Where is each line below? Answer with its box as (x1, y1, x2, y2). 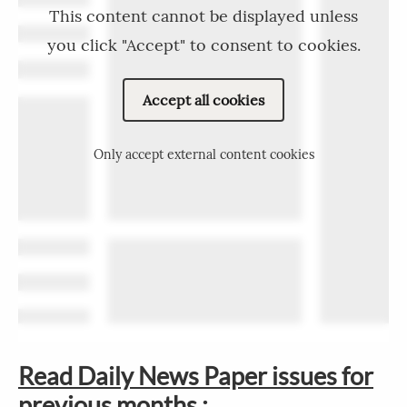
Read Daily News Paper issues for (18, 360, 373, 391)
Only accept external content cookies (93, 146, 314, 164)
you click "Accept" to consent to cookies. (46, 35, 361, 56)
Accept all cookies (143, 91, 264, 110)
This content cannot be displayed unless (49, 5, 358, 27)
